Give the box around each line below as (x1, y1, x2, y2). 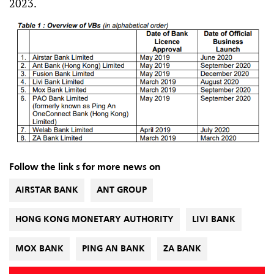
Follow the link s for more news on (9, 162, 160, 172)
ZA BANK (163, 244, 201, 253)
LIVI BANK (192, 215, 235, 224)
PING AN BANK (82, 244, 145, 253)
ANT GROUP (97, 185, 147, 194)
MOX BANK (15, 244, 64, 253)
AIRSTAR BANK (15, 185, 78, 194)
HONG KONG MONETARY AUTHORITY (15, 215, 174, 224)
